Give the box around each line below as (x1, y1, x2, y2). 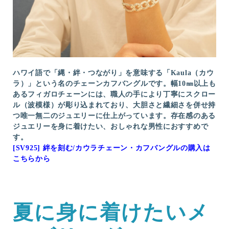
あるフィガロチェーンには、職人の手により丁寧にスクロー (13, 90, 216, 98)
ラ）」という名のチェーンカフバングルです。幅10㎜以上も (13, 79, 216, 87)
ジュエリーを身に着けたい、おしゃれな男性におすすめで (13, 122, 209, 130)
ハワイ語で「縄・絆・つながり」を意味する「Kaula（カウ (13, 68, 214, 77)
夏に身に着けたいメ (13, 200, 209, 224)
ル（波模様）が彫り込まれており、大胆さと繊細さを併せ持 (13, 101, 216, 109)
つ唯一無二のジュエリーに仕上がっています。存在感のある (13, 111, 216, 120)
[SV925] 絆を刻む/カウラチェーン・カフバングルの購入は (13, 144, 211, 152)
